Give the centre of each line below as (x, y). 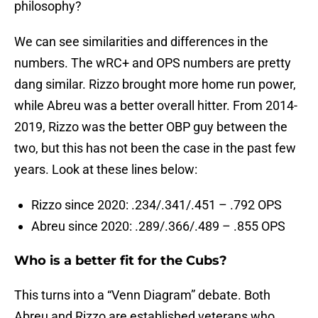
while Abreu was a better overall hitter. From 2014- (156, 106)
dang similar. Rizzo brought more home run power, (155, 84)
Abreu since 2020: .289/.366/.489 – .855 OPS (158, 226)
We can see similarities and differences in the (141, 42)
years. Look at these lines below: (106, 170)
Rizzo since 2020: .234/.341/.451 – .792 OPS (157, 205)
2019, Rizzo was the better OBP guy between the (151, 127)
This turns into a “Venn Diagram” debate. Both (142, 295)
